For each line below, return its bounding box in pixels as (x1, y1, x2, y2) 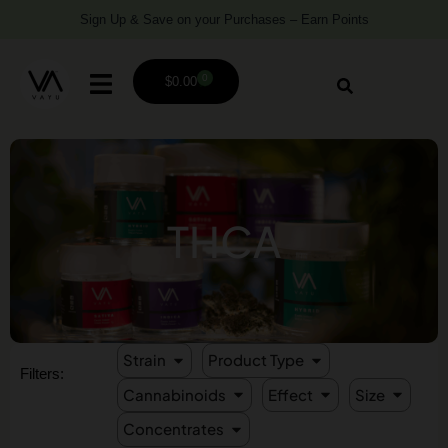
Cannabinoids (123, 384, 226, 404)
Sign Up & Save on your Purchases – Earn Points (79, 12, 369, 27)
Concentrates (123, 419, 224, 439)
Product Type (208, 350, 304, 370)
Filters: (20, 365, 64, 382)
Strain (123, 350, 166, 370)
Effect (268, 384, 313, 404)
